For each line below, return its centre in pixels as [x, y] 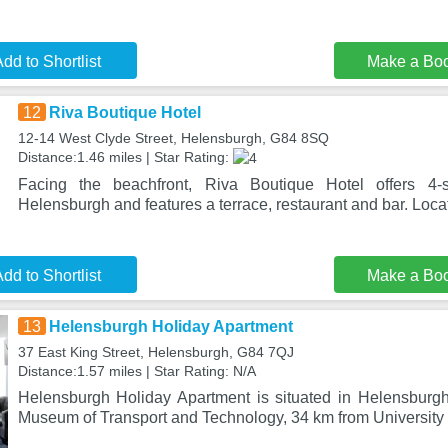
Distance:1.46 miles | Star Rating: [125, 157]
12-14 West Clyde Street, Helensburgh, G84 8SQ [173, 138]
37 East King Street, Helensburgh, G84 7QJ [155, 352]
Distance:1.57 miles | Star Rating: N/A [136, 371]
